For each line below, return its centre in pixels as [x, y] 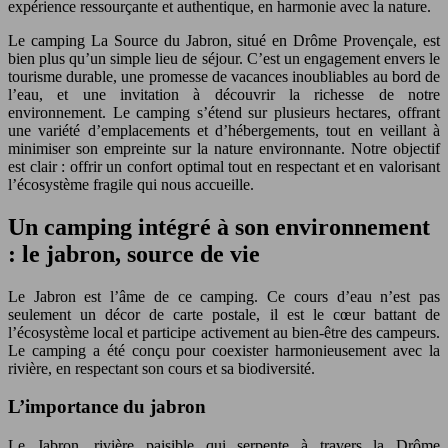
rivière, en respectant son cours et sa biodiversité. [161, 368]
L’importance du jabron [107, 407]
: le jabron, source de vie [134, 253]
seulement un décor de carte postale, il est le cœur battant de [224, 314]
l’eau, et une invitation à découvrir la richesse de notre [224, 94]
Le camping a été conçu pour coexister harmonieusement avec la [224, 350]
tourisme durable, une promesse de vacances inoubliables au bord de [224, 76]
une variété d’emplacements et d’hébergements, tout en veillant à [224, 130]
